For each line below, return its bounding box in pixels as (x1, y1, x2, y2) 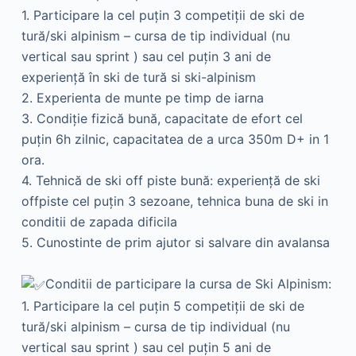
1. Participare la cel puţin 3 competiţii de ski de (21, 7, 304, 24)
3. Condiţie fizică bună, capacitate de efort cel (21, 110, 303, 127)
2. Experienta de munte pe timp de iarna (21, 90, 264, 106)
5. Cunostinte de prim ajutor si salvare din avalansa (21, 234, 330, 251)
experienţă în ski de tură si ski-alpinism (21, 69, 256, 86)
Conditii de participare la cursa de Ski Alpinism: (44, 276, 331, 292)
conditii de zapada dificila (21, 214, 177, 230)
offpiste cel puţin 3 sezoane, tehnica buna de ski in (21, 193, 328, 210)
